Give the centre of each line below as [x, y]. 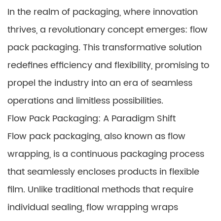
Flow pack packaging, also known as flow [96, 136]
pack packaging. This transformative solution [105, 48]
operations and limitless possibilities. [85, 101]
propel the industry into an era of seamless [100, 83]
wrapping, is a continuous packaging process [106, 154]
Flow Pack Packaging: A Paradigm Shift [92, 119]
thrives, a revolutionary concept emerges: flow [108, 30]
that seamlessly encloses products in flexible [103, 172]
